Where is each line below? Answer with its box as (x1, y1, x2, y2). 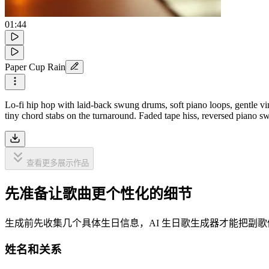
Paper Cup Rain (5, 61, 65, 72)
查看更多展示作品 (26, 158, 89, 168)
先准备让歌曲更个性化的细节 (5, 186, 192, 202)
